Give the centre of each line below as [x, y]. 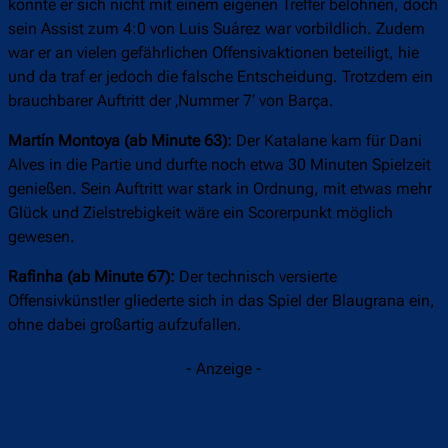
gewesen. [41, 237]
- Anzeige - [224, 369]
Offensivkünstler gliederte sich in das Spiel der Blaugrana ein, [221, 301]
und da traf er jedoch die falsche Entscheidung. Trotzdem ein [220, 77]
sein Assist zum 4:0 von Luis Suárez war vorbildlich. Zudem [216, 29]
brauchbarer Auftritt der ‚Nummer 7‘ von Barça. [171, 101]
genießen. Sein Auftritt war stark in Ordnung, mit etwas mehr [220, 189]
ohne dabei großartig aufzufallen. [125, 325]
